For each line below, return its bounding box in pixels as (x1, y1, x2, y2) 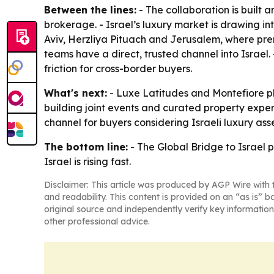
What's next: (44, 87, 107, 99)
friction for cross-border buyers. (44, 62, 192, 75)
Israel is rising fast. (44, 155, 131, 168)
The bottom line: (44, 141, 128, 153)
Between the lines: (44, 4, 136, 16)
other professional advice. (44, 216, 150, 227)
